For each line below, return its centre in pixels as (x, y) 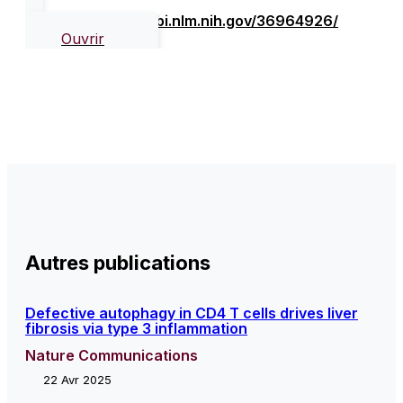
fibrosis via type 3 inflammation (136, 328)
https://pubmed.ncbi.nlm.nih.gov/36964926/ (182, 20)
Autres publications (118, 262)
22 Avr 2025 (77, 379)
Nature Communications (112, 355)
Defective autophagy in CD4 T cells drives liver (192, 313)
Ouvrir (83, 38)
